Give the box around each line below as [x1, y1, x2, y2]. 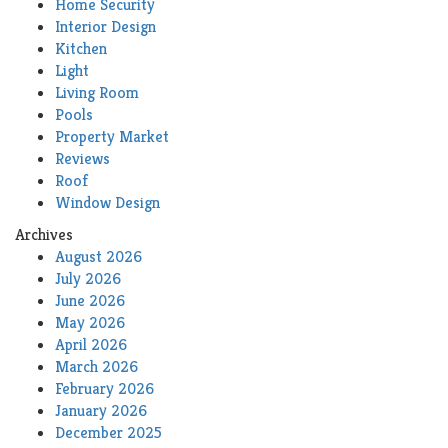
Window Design [55, 192, 160, 214]
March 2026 [55, 356, 138, 378]
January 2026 [55, 400, 147, 422]
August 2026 [55, 246, 142, 268]
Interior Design [55, 16, 156, 38]
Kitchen [55, 38, 107, 60]
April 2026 [55, 334, 127, 356]
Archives [15, 224, 73, 246]
